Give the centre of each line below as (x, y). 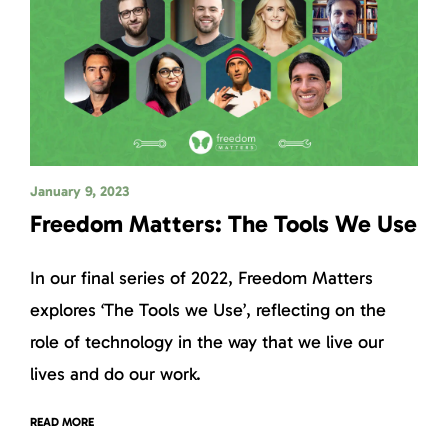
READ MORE (62, 422)
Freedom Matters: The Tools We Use (223, 223)
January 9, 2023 (79, 191)
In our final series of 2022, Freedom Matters (201, 277)
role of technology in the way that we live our (207, 341)
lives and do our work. (118, 373)
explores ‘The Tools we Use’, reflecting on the (208, 309)
